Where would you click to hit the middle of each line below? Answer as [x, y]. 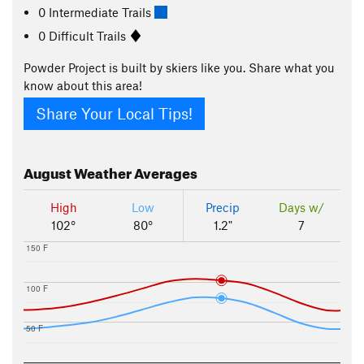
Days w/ [301, 208]
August [48, 171]
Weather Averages [134, 171]
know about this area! [83, 85]
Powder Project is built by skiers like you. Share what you [179, 67]
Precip [223, 208]
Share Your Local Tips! [114, 114]
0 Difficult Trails [84, 35]
